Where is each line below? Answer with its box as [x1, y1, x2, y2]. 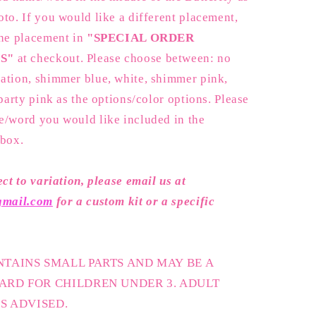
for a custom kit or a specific [52, 195, 215, 209]
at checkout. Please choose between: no [13, 51, 231, 66]
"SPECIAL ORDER [86, 31, 195, 45]
